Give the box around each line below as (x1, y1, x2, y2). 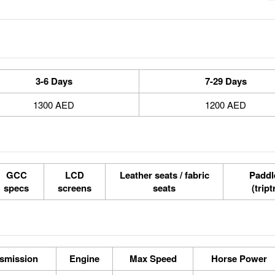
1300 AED (33, 98, 74, 111)
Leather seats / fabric (119, 168, 209, 182)
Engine (69, 252, 99, 265)
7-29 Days (204, 74, 247, 88)
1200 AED (205, 98, 246, 111)
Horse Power (211, 252, 267, 265)
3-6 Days (35, 74, 72, 88)
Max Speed (129, 252, 177, 265)
